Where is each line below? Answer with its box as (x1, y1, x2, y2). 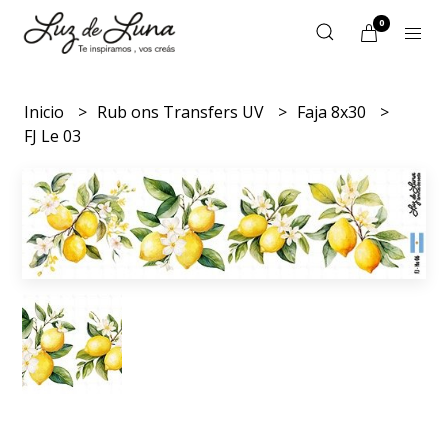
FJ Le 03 (24, 125, 82, 147)
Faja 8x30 (297, 101, 371, 123)
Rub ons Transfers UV (97, 101, 269, 123)
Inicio (24, 101, 69, 123)
